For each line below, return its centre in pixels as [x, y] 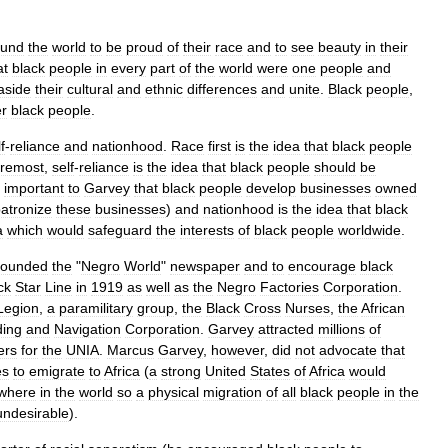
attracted [286, 329]
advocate [348, 350]
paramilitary [96, 308]
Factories [289, 287]
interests [207, 230]
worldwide [369, 230]
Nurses [307, 308]
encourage [322, 266]
